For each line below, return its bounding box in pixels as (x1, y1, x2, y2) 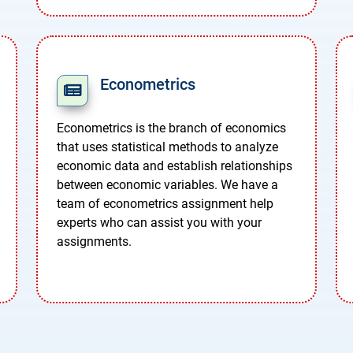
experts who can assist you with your (57, 215, 262, 231)
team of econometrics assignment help (57, 196, 273, 212)
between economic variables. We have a (57, 177, 278, 193)
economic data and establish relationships (57, 158, 292, 174)
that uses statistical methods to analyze (57, 139, 278, 155)
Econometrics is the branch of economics (57, 121, 286, 136)
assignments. (57, 234, 132, 250)
